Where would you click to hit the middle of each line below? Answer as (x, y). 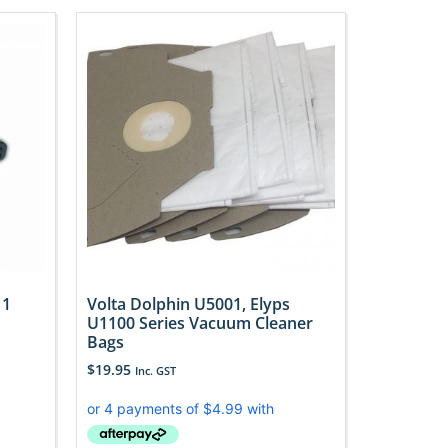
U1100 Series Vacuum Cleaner (200, 322)
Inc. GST (155, 370)
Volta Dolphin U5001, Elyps (188, 303)
